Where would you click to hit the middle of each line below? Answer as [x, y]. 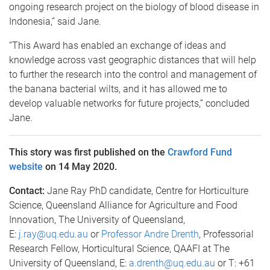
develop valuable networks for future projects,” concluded [129, 103]
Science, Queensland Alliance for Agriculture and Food [123, 205]
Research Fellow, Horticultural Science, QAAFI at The [119, 248]
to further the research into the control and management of [133, 74]
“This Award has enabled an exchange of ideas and [118, 45]
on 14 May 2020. [81, 166]
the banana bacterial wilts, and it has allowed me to [118, 89]
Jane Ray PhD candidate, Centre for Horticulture [146, 190]
